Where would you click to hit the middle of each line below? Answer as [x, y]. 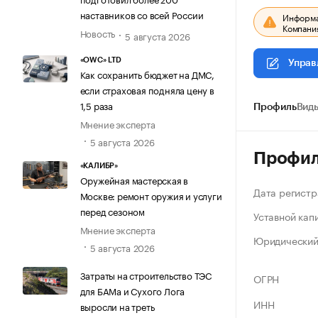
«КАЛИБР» [99, 166]
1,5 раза [96, 105]
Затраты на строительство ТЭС [146, 275]
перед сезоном [112, 211]
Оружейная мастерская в [134, 180]
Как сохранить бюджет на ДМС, [147, 73]
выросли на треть [117, 306]
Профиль [275, 107]
